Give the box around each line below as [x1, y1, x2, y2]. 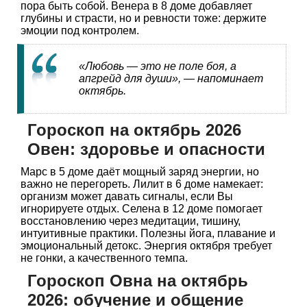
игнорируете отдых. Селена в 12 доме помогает [21, 203, 262, 215]
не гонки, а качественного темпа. [21, 252, 188, 265]
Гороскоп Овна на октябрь [27, 271, 248, 291]
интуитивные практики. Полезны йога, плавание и [21, 228, 275, 240]
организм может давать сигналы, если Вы [21, 191, 233, 203]
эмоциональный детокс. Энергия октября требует [21, 240, 272, 252]
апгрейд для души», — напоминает [79, 73, 263, 85]
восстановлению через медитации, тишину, [21, 215, 241, 228]
